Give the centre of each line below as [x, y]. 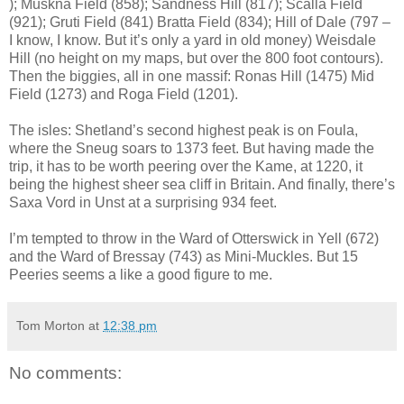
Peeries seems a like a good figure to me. [141, 274]
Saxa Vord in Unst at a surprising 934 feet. [143, 202]
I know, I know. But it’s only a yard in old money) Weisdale [193, 40]
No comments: [65, 372]
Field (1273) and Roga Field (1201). [124, 94]
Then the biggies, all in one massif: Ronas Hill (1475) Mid [192, 76]
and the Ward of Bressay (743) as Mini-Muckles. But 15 [184, 256]
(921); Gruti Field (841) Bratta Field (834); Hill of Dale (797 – [200, 22]
